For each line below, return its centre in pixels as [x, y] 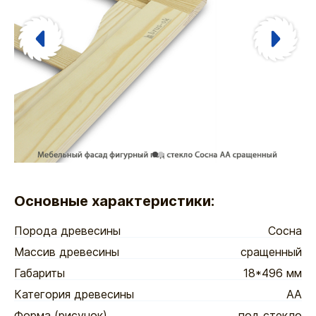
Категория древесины [74, 294]
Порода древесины [67, 231]
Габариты [39, 273]
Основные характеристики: [114, 201]
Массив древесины [67, 252]
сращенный [271, 252]
